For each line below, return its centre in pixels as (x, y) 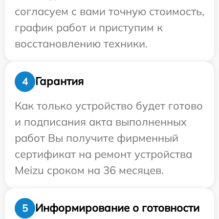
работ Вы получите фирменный (97, 138)
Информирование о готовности (117, 208)
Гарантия (59, 81)
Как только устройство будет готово (109, 105)
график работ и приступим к (89, 27)
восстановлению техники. (81, 43)
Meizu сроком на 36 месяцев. (89, 170)
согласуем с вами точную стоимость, (109, 11)
